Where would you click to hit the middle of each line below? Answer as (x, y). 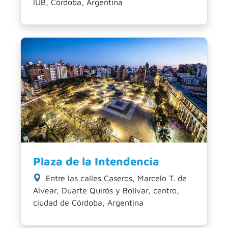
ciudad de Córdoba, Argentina (88, 202)
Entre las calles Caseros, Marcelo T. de (115, 178)
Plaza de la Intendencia (96, 161)
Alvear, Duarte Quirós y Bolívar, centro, (106, 190)
